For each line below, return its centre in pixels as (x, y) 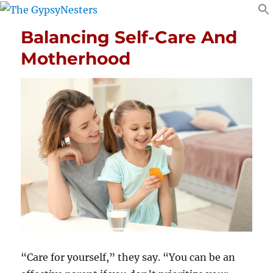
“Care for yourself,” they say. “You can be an (128, 257)
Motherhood (76, 58)
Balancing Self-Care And (129, 37)
